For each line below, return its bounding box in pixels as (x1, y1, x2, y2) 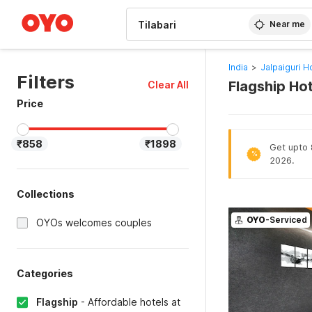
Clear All (147, 79, 189, 91)
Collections (17, 188, 75, 200)
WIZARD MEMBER (27, 3, 97, 11)
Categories (17, 267, 73, 279)
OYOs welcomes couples (36, 217, 152, 228)
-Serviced (265, 214, 307, 225)
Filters (17, 71, 75, 93)
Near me (270, 19, 306, 29)
